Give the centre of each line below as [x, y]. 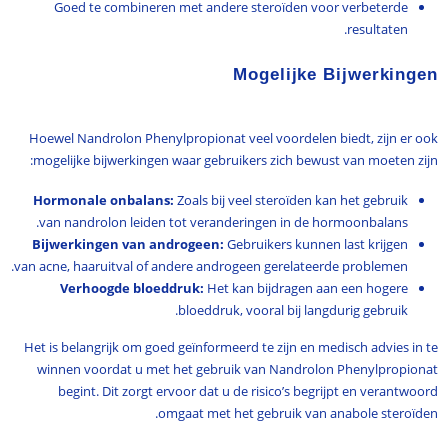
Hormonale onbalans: [104, 200]
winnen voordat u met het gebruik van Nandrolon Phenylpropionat [237, 369]
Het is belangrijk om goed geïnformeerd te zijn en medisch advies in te [231, 347]
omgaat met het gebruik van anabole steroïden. [298, 413]
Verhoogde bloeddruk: [132, 288]
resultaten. [378, 28]
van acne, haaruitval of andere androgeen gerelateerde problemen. [211, 266]
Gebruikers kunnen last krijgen [316, 244]
